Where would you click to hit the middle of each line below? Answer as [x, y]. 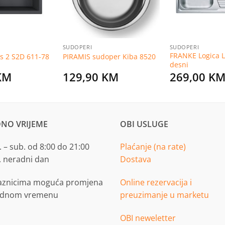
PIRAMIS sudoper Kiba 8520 [109, 56]
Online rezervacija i [156, 183]
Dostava [136, 159]
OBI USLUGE [144, 124]
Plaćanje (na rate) [153, 147]
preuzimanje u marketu [164, 195]
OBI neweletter [148, 218]
